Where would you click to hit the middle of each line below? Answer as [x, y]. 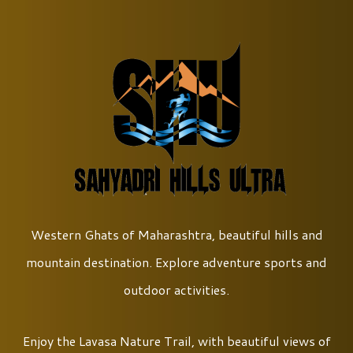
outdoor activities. [176, 290]
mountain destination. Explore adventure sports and [176, 262]
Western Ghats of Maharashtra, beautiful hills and [176, 235]
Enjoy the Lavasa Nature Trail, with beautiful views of [176, 341]
